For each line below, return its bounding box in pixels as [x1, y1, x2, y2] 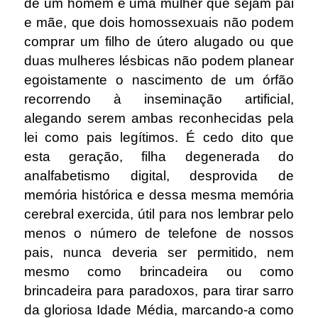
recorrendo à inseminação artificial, [23, 91, 295, 106]
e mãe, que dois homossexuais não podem [23, 14, 295, 30]
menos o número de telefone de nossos [23, 225, 295, 241]
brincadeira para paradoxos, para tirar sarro [23, 283, 295, 298]
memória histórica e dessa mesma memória [23, 187, 295, 202]
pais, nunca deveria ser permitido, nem [23, 244, 295, 260]
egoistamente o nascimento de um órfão [23, 72, 295, 87]
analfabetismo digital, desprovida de [23, 168, 295, 183]
